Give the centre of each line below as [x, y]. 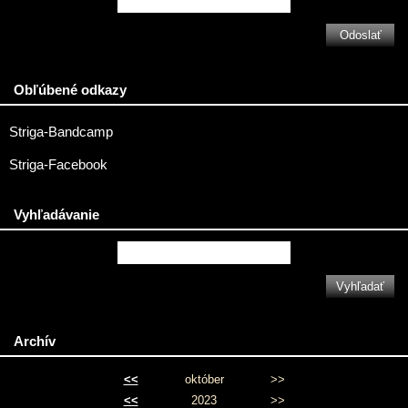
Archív [35, 341]
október [204, 379]
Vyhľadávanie [56, 214]
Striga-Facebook [58, 165]
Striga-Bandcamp [61, 132]
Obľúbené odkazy [70, 90]
